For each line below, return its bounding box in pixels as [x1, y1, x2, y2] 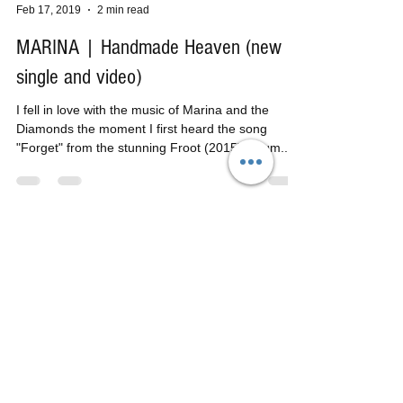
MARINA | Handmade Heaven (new [16, 71, 282, 95]
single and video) [16, 101, 141, 125]
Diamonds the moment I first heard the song [16, 157, 267, 172]
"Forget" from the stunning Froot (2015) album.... [16, 176, 295, 191]
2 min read [97, 39, 149, 52]
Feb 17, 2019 [16, 39, 81, 52]
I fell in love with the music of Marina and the [16, 139, 269, 153]
